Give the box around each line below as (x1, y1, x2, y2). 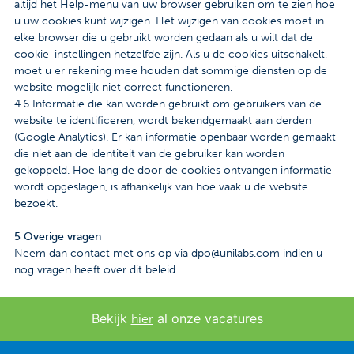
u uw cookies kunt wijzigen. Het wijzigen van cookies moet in (14, 14, 324, 28)
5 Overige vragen (14, 230, 101, 244)
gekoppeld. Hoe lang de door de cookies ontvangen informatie (14, 164, 332, 178)
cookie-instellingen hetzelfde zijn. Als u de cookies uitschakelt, (14, 47, 327, 62)
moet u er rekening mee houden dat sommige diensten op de (14, 64, 327, 78)
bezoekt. (14, 197, 58, 211)
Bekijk (91, 311, 131, 327)
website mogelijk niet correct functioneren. (14, 81, 232, 95)
